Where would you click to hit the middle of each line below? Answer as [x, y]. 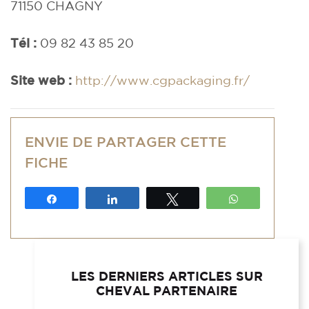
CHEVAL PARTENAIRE [167, 291]
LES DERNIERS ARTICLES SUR [167, 276]
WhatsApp [271, 199]
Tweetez [205, 199]
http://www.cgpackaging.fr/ [162, 80]
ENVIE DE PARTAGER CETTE [126, 142]
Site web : [41, 80]
